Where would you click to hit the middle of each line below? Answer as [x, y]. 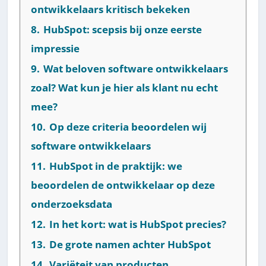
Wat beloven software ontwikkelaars [136, 68]
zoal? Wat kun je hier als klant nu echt [125, 87]
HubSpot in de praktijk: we [116, 166]
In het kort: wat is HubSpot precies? [138, 224]
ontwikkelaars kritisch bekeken [111, 9]
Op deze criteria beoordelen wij [128, 126]
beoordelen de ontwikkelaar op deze [123, 185]
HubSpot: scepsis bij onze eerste [123, 29]
